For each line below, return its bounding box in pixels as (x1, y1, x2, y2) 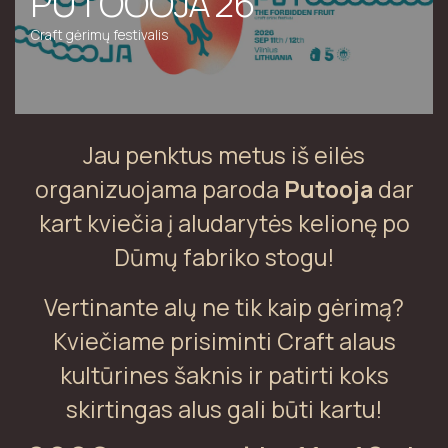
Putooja (283, 173, 373, 205)
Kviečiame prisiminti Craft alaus (52, 325, 396, 357)
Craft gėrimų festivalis (31, 26, 168, 44)
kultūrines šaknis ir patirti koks (59, 359, 389, 391)
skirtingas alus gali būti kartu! (65, 393, 383, 425)
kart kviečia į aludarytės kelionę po (38, 207, 410, 239)
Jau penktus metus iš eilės (83, 139, 365, 171)
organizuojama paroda (34, 173, 284, 205)
